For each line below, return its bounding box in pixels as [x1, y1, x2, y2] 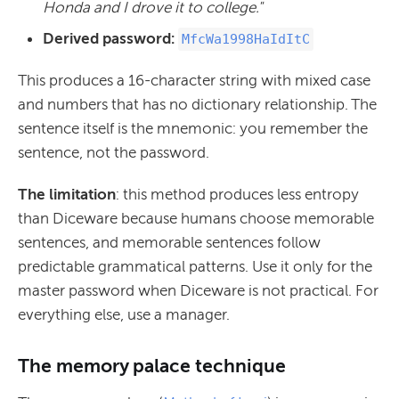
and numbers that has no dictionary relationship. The [18, 95, 377, 114]
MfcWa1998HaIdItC [182, 31, 310, 48]
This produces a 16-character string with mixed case [18, 71, 370, 90]
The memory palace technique [18, 354, 286, 378]
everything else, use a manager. [18, 305, 230, 324]
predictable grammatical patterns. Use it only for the [18, 257, 372, 276]
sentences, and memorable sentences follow [18, 233, 321, 252]
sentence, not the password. [18, 143, 209, 162]
